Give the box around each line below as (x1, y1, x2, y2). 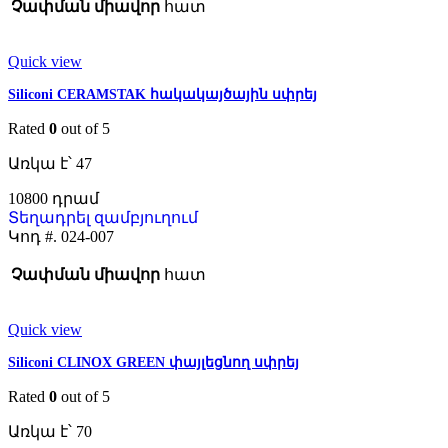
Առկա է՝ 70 (8, 423, 92, 441)
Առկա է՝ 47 (8, 155, 92, 173)
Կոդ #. (8, 228, 61, 246)
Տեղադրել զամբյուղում (8, 209, 198, 227)
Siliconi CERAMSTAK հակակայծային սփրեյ (8, 87, 317, 103)
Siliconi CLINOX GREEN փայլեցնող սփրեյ (8, 355, 299, 371)
